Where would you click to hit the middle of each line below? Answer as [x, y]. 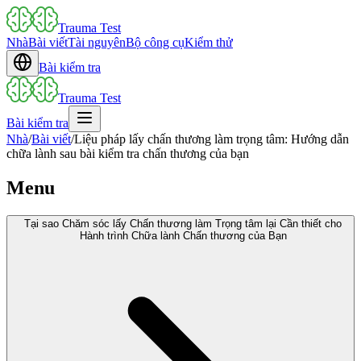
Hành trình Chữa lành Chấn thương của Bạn [183, 235]
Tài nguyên [97, 42]
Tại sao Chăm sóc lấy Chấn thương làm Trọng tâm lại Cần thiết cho [183, 223]
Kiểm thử [209, 42]
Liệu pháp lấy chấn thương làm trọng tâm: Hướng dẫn [212, 139]
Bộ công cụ [155, 42]
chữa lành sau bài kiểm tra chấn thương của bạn [128, 154]
